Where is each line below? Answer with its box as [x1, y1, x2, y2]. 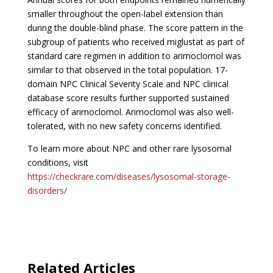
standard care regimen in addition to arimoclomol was [27, 50, 241, 62]
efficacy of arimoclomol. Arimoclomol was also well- [27, 106, 234, 118]
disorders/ [27, 185, 67, 196]
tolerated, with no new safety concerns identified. [27, 120, 222, 132]
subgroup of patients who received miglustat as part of [27, 36, 244, 48]
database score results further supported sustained [27, 92, 229, 104]
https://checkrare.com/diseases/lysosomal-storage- [27, 171, 230, 182]
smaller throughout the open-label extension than [27, 8, 223, 19]
